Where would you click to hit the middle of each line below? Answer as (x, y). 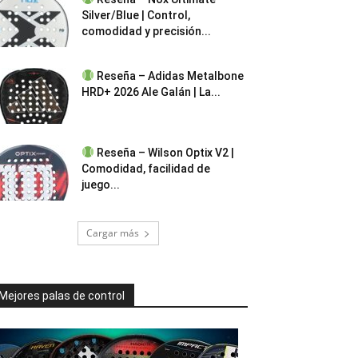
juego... (101, 185)
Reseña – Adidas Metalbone (169, 76)
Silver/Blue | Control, (136, 15)
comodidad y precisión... (146, 31)
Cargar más (113, 233)
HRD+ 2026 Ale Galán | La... (151, 92)
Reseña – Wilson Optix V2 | (164, 153)
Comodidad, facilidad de (146, 169)
